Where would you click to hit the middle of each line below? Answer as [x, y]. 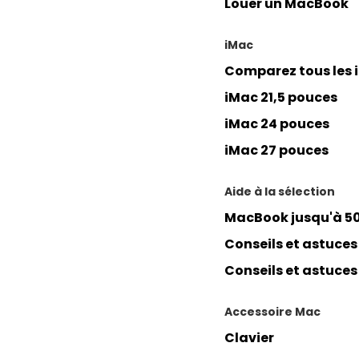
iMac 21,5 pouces [281, 97]
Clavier [249, 338]
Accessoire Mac [272, 312]
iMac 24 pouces [277, 124]
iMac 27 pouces [276, 150]
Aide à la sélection [280, 192]
